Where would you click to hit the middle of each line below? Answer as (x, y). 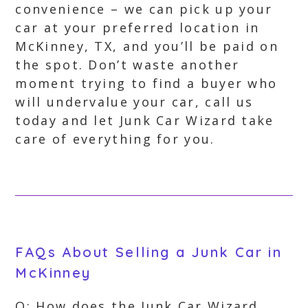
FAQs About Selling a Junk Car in (149, 252)
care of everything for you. (115, 139)
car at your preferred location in (137, 27)
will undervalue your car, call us (134, 102)
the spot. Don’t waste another (128, 65)
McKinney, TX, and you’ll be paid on (147, 46)
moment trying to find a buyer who (146, 83)
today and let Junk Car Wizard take (145, 120)
